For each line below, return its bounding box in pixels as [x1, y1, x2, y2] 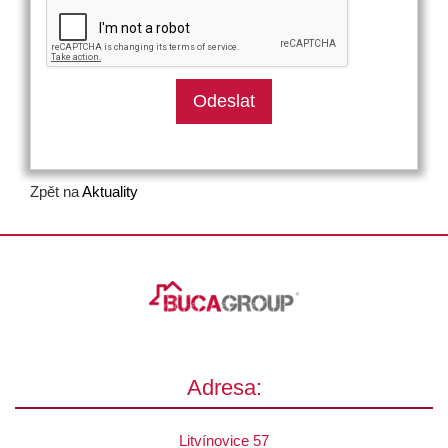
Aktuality [82, 183, 138, 200]
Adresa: [186, 375, 262, 400]
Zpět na [30, 183, 82, 200]
